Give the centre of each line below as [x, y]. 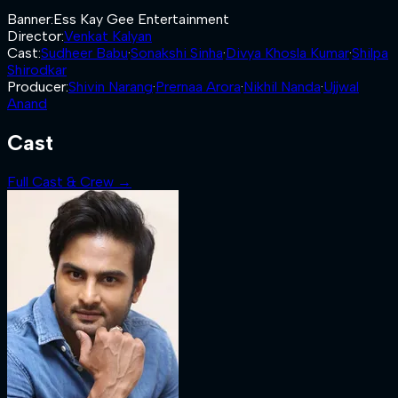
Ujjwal [341, 87]
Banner [29, 19]
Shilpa [370, 53]
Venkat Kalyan [108, 36]
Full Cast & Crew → [69, 181]
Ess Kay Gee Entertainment [141, 19]
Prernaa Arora [198, 87]
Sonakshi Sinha [177, 53]
